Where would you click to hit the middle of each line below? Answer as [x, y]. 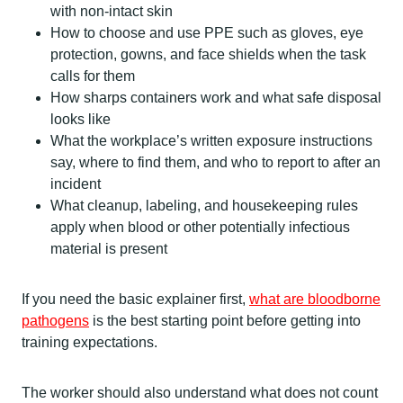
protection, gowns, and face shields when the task [208, 54]
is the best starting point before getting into [225, 320]
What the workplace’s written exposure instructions [211, 140]
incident [76, 184]
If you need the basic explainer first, [135, 299]
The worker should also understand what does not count [200, 392]
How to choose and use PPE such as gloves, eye [207, 32]
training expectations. [90, 342]
